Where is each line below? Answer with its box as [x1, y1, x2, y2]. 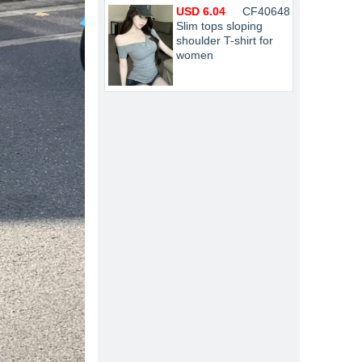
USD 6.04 [176, 5, 225, 18]
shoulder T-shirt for [176, 34, 273, 47]
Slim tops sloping [176, 19, 263, 32]
